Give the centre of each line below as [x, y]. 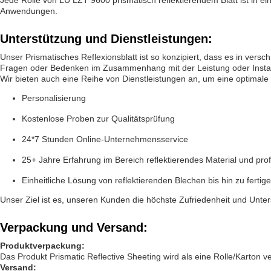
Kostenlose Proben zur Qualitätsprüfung [98, 119]
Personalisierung [54, 98]
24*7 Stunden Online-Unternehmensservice [105, 139]
